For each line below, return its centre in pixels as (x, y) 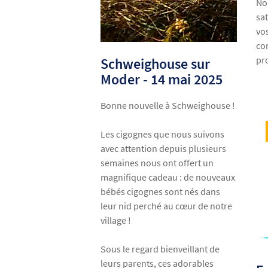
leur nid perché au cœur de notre (167, 206)
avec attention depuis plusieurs (164, 149)
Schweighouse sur (156, 64)
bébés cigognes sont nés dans (161, 192)
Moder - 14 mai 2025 (162, 80)
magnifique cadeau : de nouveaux (168, 177)
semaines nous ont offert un (157, 163)
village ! (116, 220)
